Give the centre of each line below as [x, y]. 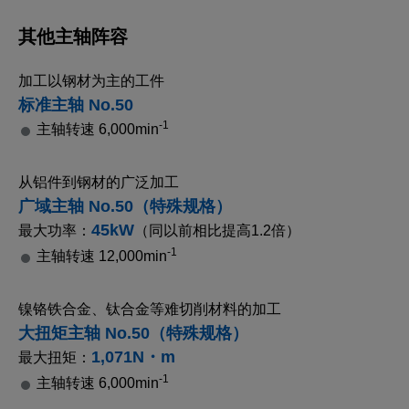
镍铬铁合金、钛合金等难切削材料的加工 [150, 309]
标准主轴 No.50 [76, 105]
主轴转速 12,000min [102, 256]
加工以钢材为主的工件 [91, 80]
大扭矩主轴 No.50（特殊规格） [133, 333]
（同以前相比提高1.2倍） [217, 230]
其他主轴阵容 [73, 36]
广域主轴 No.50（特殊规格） [125, 206]
